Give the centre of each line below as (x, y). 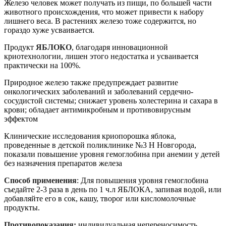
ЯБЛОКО (54, 47)
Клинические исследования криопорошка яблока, (90, 136)
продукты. (22, 208)
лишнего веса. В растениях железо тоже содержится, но (100, 21)
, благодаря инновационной (120, 47)
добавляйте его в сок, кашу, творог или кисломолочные (100, 199)
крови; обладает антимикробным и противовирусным (97, 110)
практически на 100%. (42, 66)
